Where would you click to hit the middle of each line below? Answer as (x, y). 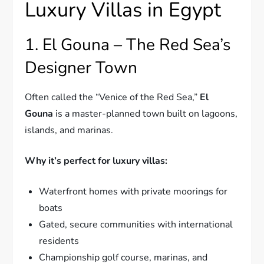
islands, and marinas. (69, 130)
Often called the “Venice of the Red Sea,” (113, 97)
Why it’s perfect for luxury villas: (96, 161)
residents (59, 241)
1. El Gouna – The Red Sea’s (128, 44)
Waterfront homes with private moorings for (133, 191)
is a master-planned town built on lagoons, (146, 113)
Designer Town (81, 67)
